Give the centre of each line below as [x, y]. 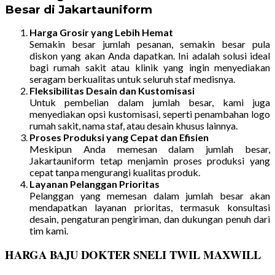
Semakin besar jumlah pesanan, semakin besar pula [150, 44]
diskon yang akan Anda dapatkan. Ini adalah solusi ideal [150, 55]
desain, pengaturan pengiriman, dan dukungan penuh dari [150, 219]
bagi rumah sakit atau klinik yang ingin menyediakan [150, 67]
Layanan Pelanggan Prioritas [95, 184]
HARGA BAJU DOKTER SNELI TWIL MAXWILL [133, 254]
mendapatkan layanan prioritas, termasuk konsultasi [150, 207]
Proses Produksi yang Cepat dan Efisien [119, 137]
